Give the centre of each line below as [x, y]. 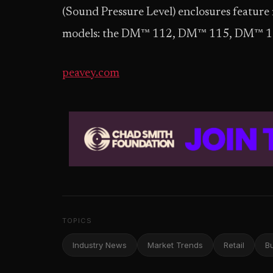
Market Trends [175, 245]
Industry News [100, 245]
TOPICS [77, 221]
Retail [234, 245]
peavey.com [91, 73]
